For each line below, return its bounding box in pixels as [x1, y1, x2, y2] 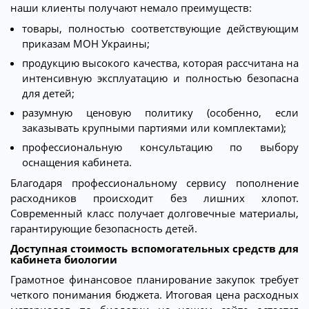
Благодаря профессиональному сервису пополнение [10, 176, 299, 190]
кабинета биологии [10, 252, 117, 267]
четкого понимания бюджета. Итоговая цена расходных [10, 288, 299, 302]
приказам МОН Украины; [22, 37, 150, 51]
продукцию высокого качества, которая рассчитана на [22, 56, 299, 70]
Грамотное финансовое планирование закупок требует [10, 272, 299, 287]
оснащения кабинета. [22, 155, 132, 170]
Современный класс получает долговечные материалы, [10, 206, 299, 221]
